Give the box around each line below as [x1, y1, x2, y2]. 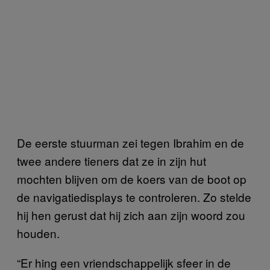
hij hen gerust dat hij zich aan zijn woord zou [17, 207, 245, 223]
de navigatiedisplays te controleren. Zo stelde [17, 189, 251, 205]
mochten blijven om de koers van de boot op [17, 171, 246, 187]
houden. [17, 225, 63, 241]
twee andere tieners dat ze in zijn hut [17, 152, 206, 169]
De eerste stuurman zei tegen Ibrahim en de [17, 134, 244, 151]
